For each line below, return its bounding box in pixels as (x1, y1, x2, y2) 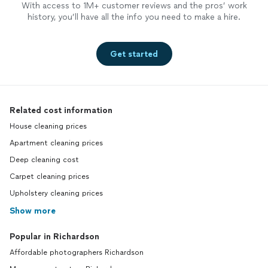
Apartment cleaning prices (10, 139, 103, 148)
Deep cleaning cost (10, 156, 79, 165)
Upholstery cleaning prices (10, 189, 103, 198)
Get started (110, 48, 158, 59)
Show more (10, 206, 56, 217)
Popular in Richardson (10, 232, 99, 242)
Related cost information (10, 105, 112, 116)
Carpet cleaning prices (10, 172, 89, 181)
